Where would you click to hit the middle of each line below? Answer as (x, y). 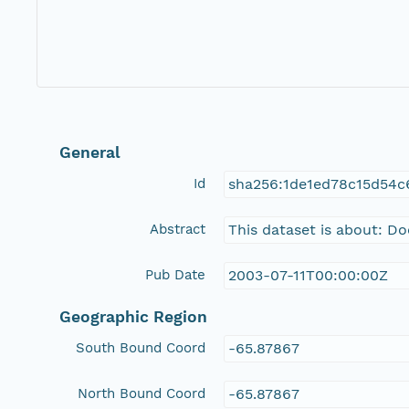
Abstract (178, 229)
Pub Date (176, 274)
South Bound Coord (141, 347)
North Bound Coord (142, 393)
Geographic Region (134, 316)
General (90, 152)
